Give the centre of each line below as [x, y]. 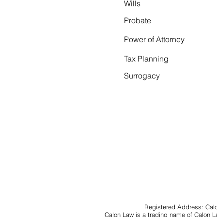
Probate [138, 20]
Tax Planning [146, 59]
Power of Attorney [154, 39]
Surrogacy [142, 76]
